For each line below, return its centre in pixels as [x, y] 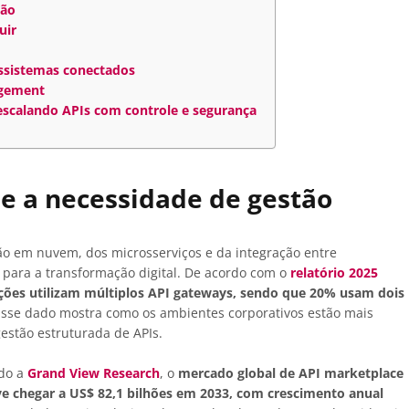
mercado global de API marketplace [291, 373]
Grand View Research [94, 373]
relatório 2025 [334, 273]
